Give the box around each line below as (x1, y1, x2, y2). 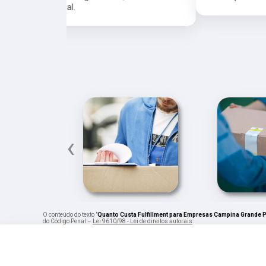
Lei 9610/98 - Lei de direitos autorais (93, 217, 192, 224)
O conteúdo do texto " (43, 211, 97, 218)
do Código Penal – (43, 217, 93, 224)
